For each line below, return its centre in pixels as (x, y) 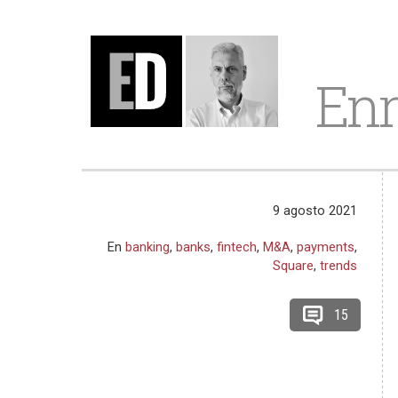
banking (148, 247)
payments (326, 247)
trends (339, 266)
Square (294, 266)
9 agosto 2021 (315, 211)
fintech (237, 247)
